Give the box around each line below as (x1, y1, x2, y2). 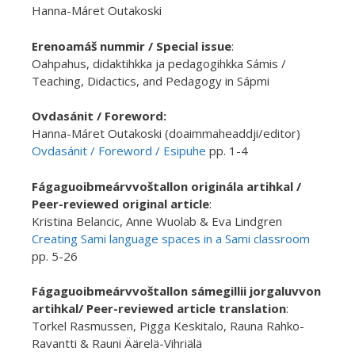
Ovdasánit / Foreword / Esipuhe (32, 143, 206, 158)
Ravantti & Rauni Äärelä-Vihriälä (32, 335, 202, 351)
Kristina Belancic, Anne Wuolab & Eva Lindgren (32, 212, 282, 229)
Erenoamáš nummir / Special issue (32, 37, 231, 54)
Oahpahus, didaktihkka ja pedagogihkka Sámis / (32, 55, 286, 71)
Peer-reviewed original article (32, 195, 209, 212)
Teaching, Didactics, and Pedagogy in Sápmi (32, 72, 269, 89)
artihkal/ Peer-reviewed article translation (32, 300, 286, 316)
